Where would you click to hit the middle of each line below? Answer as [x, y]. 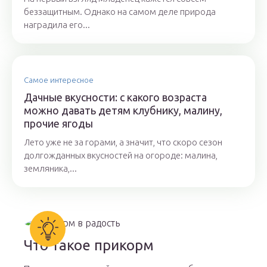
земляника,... [50, 169]
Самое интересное [59, 80]
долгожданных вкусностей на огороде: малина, [121, 156]
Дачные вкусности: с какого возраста [115, 97]
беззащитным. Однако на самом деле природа [120, 12]
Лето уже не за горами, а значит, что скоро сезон [123, 142]
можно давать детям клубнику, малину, [123, 111]
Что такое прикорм [89, 246]
